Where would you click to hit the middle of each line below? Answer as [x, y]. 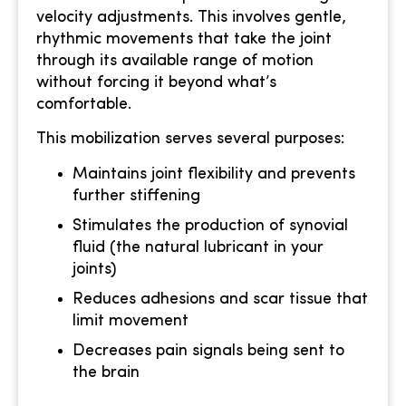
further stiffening [136, 196]
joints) [95, 269]
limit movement [130, 321]
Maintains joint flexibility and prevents [214, 174]
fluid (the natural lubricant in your [198, 247]
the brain [106, 372]
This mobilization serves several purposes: [190, 140]
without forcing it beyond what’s [156, 82]
